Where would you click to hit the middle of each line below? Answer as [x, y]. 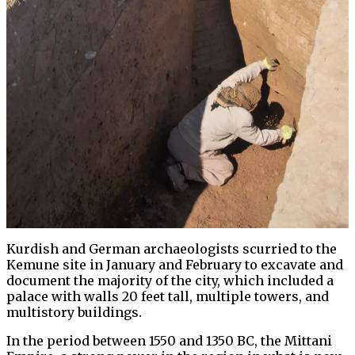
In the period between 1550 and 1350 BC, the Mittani [169, 341]
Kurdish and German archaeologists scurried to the [172, 249]
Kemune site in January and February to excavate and [175, 265]
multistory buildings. [74, 313]
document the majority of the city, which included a [170, 281]
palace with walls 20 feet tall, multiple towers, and [168, 297]
